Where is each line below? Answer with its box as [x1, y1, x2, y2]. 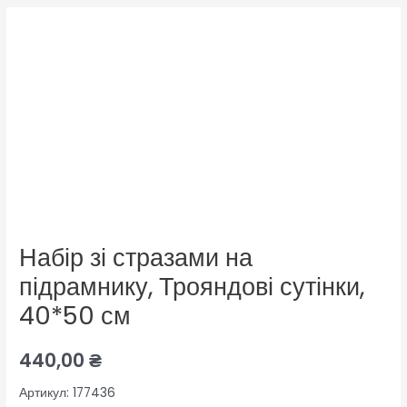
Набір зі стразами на [19, 240, 253, 276]
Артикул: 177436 [19, 383, 116, 402]
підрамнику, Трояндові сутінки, [19, 269, 365, 305]
